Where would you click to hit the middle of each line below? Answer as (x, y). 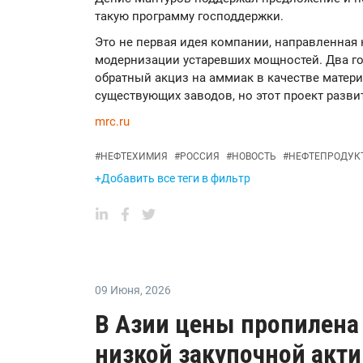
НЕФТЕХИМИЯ (134, 157)
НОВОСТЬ (254, 157)
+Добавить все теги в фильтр (173, 179)
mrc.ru (112, 122)
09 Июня (117, 290)
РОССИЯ (200, 157)
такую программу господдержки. (189, 17)
